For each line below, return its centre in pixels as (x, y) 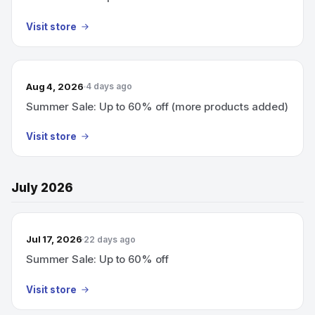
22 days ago (110, 239)
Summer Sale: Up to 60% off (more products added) (157, 106)
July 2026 (42, 188)
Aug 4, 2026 (55, 86)
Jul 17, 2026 (54, 239)
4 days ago (109, 86)
